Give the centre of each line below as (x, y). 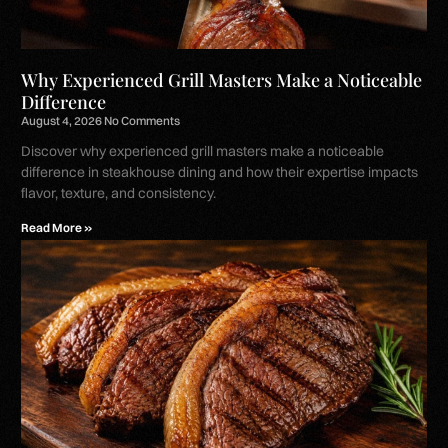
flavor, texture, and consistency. (119, 193)
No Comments (142, 121)
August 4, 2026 (63, 121)
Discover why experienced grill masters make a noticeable (203, 151)
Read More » (57, 228)
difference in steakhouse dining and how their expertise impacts (220, 172)
